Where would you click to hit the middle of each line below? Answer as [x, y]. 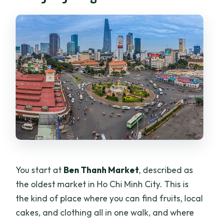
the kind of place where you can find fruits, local [109, 198]
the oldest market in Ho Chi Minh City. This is [102, 184]
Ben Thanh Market [101, 170]
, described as [166, 170]
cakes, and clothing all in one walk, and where [105, 212]
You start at [40, 170]
